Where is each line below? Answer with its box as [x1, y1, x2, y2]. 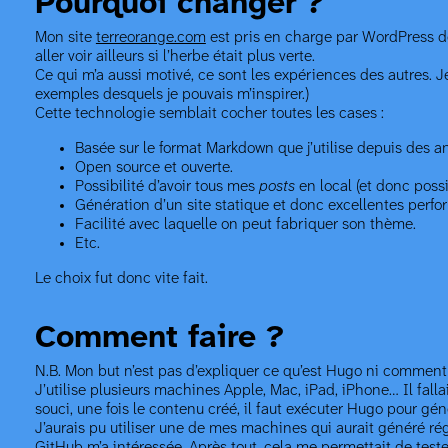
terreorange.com [95, 29, 206, 46]
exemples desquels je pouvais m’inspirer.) [34, 86, 309, 103]
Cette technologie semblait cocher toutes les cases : [34, 105, 384, 122]
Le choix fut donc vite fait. [34, 270, 208, 287]
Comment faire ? [34, 322, 284, 355]
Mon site [34, 29, 96, 46]
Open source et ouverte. [74, 159, 233, 176]
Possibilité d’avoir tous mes [74, 178, 259, 195]
